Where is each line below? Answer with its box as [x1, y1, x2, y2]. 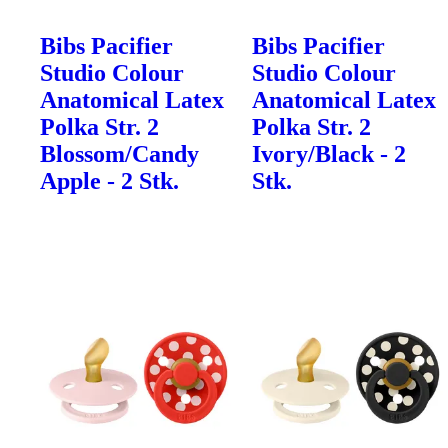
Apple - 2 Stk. [40, 167, 179, 194]
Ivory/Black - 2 [252, 140, 407, 167]
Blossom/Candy [40, 140, 199, 167]
